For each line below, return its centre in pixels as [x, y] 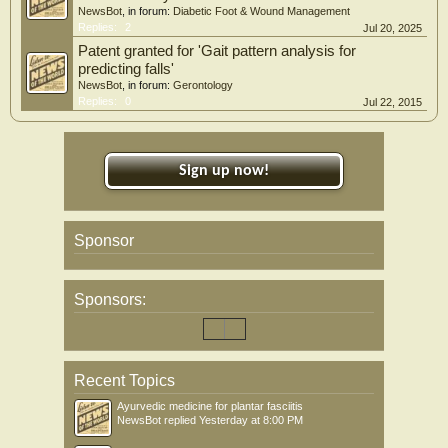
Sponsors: [110, 299]
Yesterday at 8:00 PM [251, 419]
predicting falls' [126, 68]
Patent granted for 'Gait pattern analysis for [217, 50]
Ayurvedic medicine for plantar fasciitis [210, 405]
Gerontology [203, 84]
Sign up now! [224, 170]
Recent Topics [124, 380]
